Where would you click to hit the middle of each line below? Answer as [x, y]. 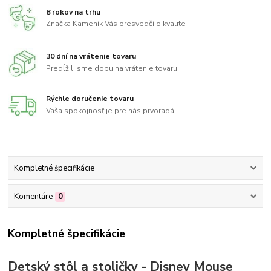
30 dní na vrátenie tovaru [91, 57]
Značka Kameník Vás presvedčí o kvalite [116, 24]
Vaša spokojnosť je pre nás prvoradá [110, 110]
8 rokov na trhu [73, 12]
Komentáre [33, 197]
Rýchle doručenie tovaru [90, 98]
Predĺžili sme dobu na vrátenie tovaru [112, 69]
